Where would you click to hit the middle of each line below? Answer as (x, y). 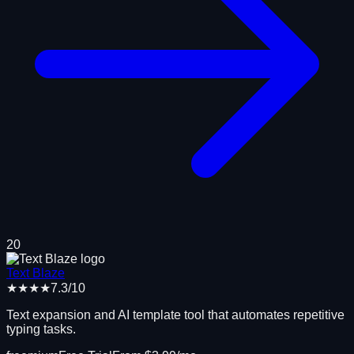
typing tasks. (41, 329)
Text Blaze (36, 273)
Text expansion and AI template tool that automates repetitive (175, 314)
